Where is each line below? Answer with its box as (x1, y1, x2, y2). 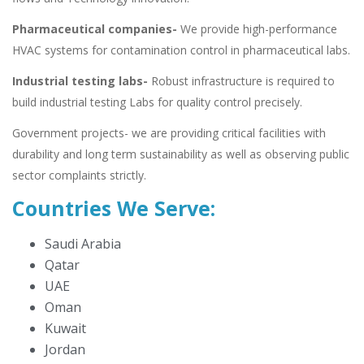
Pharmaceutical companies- (12, 21, 177, 37)
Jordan (45, 340, 85, 359)
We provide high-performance (177, 21, 337, 37)
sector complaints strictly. (12, 167, 146, 184)
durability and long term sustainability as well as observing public (12, 146, 349, 162)
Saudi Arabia (45, 235, 121, 253)
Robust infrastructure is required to (148, 73, 335, 89)
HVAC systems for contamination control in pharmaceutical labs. (12, 42, 350, 58)
